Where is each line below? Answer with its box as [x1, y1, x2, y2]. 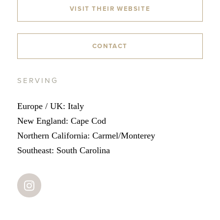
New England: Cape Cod [17, 115, 106, 126]
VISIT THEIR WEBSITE [69, 4, 151, 13]
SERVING [17, 76, 58, 85]
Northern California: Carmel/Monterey [17, 130, 155, 140]
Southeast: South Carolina [17, 145, 110, 155]
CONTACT [92, 42, 128, 50]
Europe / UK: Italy [17, 101, 84, 111]
